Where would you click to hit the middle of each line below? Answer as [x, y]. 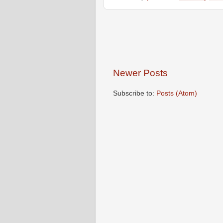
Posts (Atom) [177, 93]
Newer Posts [140, 73]
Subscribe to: [135, 93]
